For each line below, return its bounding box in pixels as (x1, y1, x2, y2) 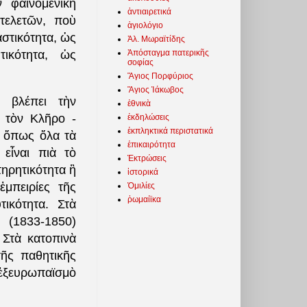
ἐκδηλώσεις (127, 112, 169, 122)
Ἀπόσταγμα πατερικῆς (127, 47, 209, 58)
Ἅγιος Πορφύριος (127, 71, 193, 81)
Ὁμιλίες (127, 180, 155, 191)
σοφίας (127, 57, 153, 67)
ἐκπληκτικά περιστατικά (127, 125, 213, 136)
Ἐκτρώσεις (127, 153, 167, 163)
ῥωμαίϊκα (127, 194, 161, 204)
